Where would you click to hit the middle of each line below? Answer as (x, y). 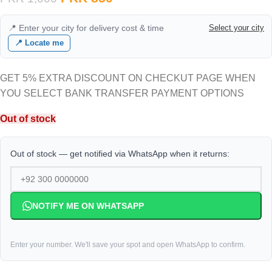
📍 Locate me (39, 43)
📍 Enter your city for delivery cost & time (86, 28)
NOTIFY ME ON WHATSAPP (88, 206)
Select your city (236, 28)
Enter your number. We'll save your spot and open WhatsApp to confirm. (128, 245)
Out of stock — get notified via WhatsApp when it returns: (120, 154)
